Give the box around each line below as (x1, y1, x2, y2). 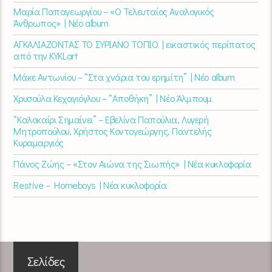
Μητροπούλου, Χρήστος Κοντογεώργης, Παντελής (13, 124, 212, 137)
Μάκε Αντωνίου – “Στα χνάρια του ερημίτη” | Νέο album (13, 70, 235, 83)
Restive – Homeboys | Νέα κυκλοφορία (13, 178, 167, 191)
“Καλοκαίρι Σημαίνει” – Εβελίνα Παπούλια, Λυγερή (13, 112, 209, 126)
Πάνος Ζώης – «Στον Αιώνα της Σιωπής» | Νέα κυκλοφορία (13, 157, 251, 170)
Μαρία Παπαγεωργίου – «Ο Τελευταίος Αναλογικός (13, 4, 214, 18)
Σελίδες (27, 253, 65, 270)
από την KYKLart (13, 49, 78, 62)
